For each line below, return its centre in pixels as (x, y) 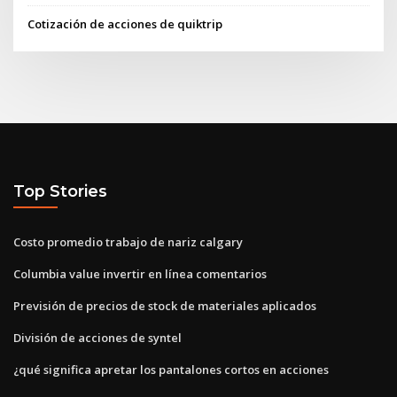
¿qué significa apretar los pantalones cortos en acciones (171, 369)
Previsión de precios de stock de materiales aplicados (165, 305)
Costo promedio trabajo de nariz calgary (128, 241)
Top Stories (60, 191)
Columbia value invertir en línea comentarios (140, 273)
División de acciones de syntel (97, 337)
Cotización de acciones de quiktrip (125, 23)
